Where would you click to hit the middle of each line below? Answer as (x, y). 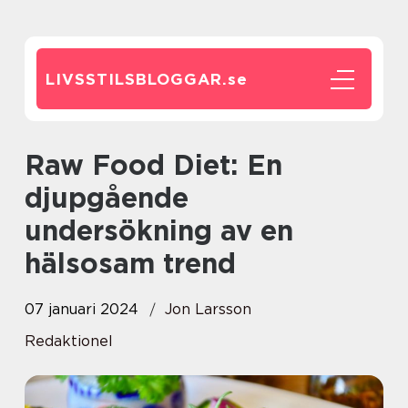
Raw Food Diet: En (35, 165)
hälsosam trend (130, 263)
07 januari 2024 (82, 309)
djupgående (107, 198)
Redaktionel (69, 341)
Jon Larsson (208, 309)
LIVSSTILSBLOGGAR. (137, 79)
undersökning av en (159, 230)
